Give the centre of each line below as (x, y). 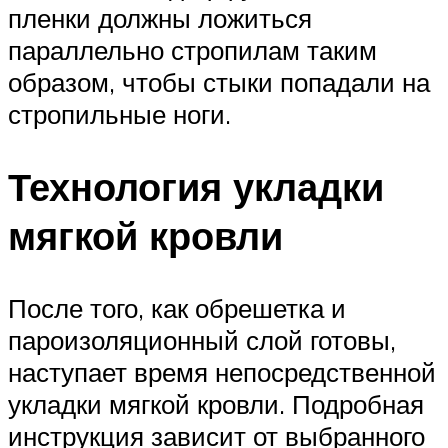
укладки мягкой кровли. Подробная (216, 403)
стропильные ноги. (119, 113)
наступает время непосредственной (222, 371)
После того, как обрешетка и (177, 307)
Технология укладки (196, 186)
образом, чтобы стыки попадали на (219, 81)
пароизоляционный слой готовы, (202, 339)
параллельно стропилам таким (192, 49)
